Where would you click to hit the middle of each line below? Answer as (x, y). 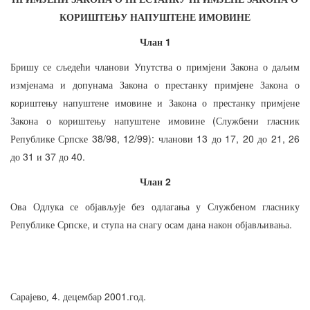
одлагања (170, 207)
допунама (92, 85)
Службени (238, 121)
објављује (105, 207)
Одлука (48, 207)
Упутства (153, 67)
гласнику (281, 207)
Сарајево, (31, 297)
